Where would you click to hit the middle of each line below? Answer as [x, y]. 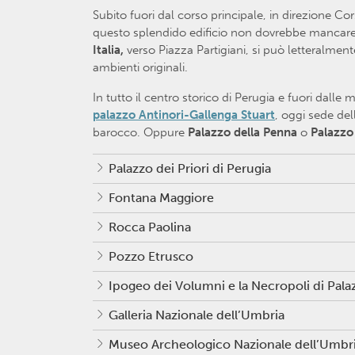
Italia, [110, 50]
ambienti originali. [140, 67]
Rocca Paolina [150, 227]
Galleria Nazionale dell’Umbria [197, 315]
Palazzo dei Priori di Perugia [190, 168]
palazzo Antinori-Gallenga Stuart [184, 115]
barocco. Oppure [140, 132]
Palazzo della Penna [244, 132]
